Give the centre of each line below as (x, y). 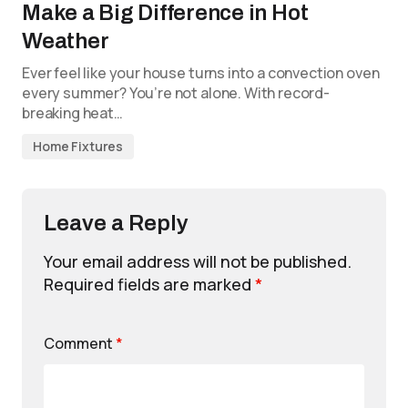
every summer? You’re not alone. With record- (176, 93)
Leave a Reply (116, 224)
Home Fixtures (78, 147)
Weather (66, 41)
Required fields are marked (149, 285)
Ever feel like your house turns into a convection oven (201, 73)
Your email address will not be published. (198, 262)
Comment (80, 344)
